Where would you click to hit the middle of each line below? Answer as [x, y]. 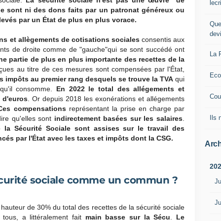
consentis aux [163, 39]
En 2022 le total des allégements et [120, 89]
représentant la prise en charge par [127, 109]
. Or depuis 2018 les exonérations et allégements [106, 99]
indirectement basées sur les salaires [118, 118]
